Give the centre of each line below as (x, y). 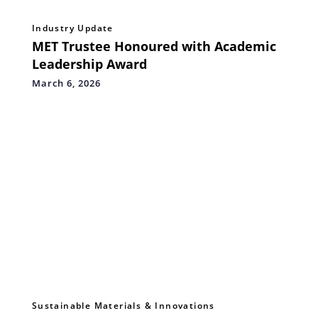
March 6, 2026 (66, 83)
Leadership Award (89, 64)
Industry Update (72, 28)
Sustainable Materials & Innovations (123, 305)
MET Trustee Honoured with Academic (154, 46)
